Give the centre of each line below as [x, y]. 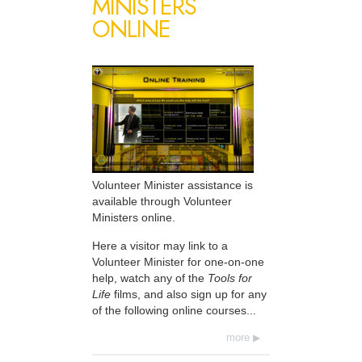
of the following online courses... [174, 310]
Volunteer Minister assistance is [173, 185]
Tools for [230, 278]
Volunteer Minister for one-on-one [178, 261]
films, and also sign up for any [189, 294]
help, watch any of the [150, 278]
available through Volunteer [162, 202]
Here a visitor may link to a [160, 245]
